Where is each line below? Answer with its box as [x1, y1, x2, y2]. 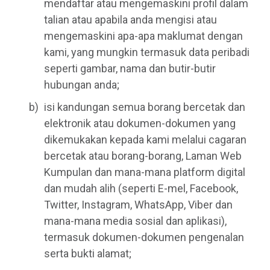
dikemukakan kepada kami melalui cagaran [44, 133, 246, 146]
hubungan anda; [44, 78, 119, 91]
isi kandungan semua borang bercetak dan [44, 100, 245, 113]
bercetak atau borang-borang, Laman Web [44, 149, 242, 162]
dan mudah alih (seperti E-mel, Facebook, [44, 181, 238, 195]
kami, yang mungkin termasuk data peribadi [44, 45, 250, 58]
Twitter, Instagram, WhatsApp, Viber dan [44, 198, 233, 211]
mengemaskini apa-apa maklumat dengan [44, 29, 243, 42]
